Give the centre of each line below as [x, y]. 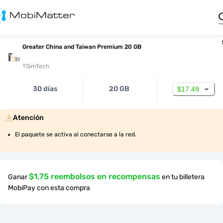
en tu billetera [183, 177]
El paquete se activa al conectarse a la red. [76, 134]
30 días [45, 89]
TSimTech [36, 66]
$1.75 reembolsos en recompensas [95, 176]
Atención [28, 118]
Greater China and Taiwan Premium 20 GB [82, 47]
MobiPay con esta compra [49, 188]
